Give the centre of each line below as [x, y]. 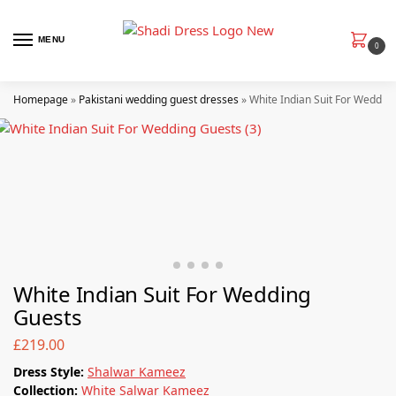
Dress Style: [50, 371]
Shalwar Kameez [137, 371]
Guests [48, 316]
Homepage [41, 99]
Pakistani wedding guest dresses [159, 99]
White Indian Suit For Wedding [163, 293]
